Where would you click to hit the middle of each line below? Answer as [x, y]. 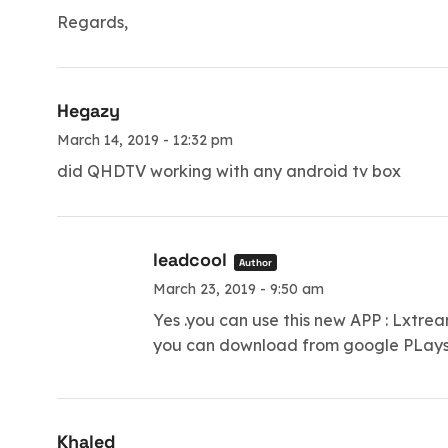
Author [255, 262]
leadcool [189, 259]
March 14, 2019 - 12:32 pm [145, 140]
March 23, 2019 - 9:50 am [238, 288]
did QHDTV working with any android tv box [229, 171]
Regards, [92, 22]
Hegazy [88, 111]
